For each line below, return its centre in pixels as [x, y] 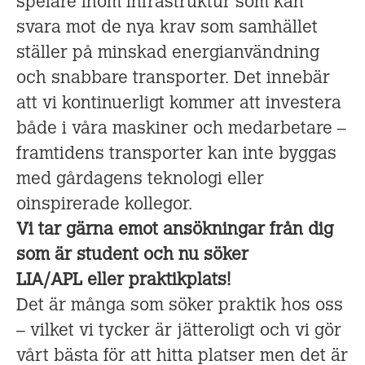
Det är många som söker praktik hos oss [180, 306]
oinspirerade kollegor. [104, 205]
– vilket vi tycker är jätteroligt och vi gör [179, 331]
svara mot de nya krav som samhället [167, 28]
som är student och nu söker [132, 255]
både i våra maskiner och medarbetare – [181, 129]
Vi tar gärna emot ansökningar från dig [175, 230]
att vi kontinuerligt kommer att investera [179, 104]
